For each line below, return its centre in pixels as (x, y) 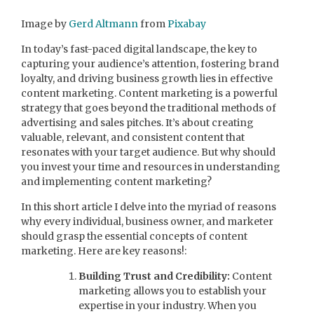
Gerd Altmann (103, 23)
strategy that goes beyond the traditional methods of (149, 108)
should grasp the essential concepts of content (134, 236)
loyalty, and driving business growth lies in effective (147, 78)
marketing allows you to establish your (172, 291)
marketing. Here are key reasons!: (104, 251)
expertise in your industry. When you (168, 305)
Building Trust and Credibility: (154, 276)
